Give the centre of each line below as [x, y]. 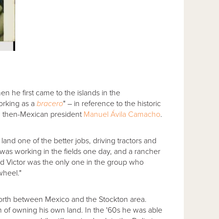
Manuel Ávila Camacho [122, 114]
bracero [50, 103]
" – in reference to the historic [112, 103]
